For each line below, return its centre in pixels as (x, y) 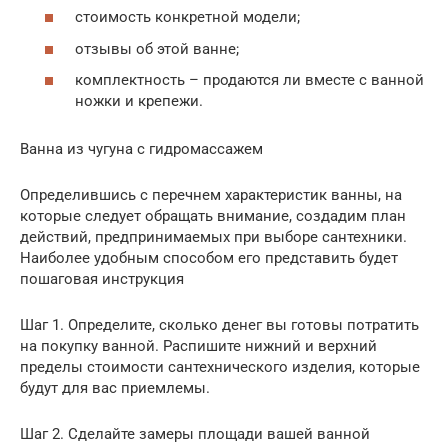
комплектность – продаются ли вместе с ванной (249, 80)
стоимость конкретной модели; (187, 17)
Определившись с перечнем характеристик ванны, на (211, 195)
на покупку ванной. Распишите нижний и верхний (198, 346)
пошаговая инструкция (102, 279)
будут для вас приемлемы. (115, 388)
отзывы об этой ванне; (157, 48)
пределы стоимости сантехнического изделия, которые (220, 367)
